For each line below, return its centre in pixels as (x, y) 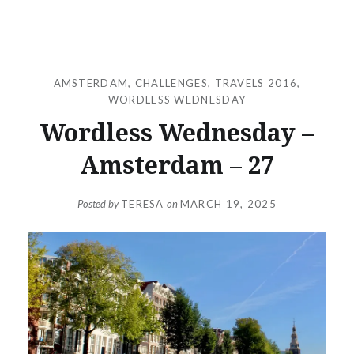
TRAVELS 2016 (256, 83)
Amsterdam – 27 (177, 164)
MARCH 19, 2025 (228, 204)
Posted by (99, 204)
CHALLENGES (171, 83)
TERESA (142, 204)
